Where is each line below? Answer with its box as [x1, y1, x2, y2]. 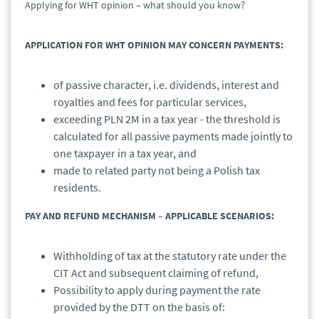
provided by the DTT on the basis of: [53, 300, 225, 315]
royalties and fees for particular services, [53, 95, 246, 110]
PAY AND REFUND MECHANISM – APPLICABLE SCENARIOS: [25, 209, 274, 223]
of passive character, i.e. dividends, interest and [53, 78, 279, 93]
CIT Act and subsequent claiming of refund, [53, 266, 258, 281]
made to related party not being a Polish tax [53, 163, 260, 178]
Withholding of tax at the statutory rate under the [53, 249, 286, 263]
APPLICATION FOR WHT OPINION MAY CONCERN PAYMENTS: [25, 38, 283, 52]
